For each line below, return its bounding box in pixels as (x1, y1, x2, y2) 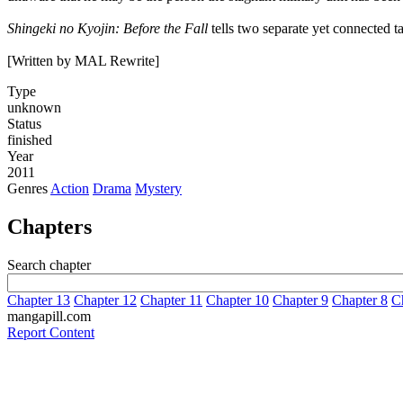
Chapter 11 (140, 291, 202, 308)
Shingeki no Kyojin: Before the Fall (7, 20, 208, 36)
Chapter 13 (7, 291, 70, 308)
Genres (7, 180, 48, 196)
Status (7, 115, 41, 131)
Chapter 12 (74, 291, 137, 308)
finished (7, 131, 52, 148)
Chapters (7, 214, 92, 238)
